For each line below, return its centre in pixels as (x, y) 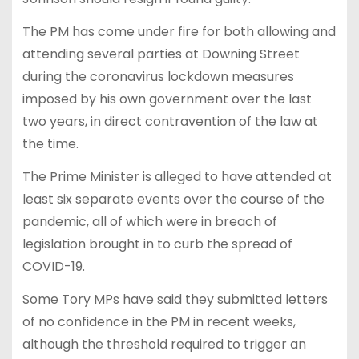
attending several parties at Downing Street (161, 54)
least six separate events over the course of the (173, 199)
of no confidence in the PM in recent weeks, (159, 321)
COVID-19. (53, 266)
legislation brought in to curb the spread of (157, 244)
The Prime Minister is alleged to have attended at (177, 176)
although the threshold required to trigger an (164, 344)
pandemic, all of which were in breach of (149, 221)
